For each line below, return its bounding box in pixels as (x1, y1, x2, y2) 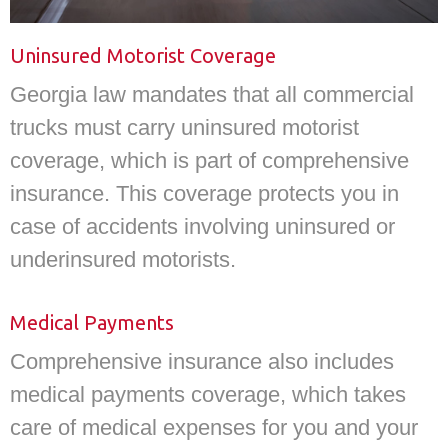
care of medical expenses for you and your (10, 415, 418, 441)
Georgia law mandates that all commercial (10, 81, 414, 107)
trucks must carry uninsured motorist (10, 114, 359, 140)
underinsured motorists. (10, 246, 236, 272)
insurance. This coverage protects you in (10, 180, 399, 206)
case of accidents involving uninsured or (10, 213, 395, 239)
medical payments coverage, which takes (10, 382, 406, 408)
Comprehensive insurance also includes (10, 349, 394, 375)
